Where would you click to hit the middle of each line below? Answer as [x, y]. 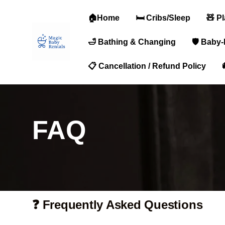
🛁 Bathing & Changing [132, 42]
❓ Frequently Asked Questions [118, 205]
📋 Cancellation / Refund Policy [147, 66]
